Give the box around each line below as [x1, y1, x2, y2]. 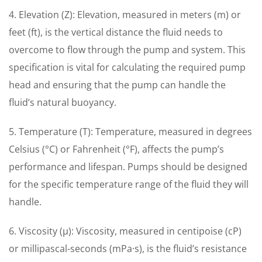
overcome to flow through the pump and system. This [9, 43, 246, 56]
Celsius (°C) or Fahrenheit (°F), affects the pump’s [9, 143, 224, 156]
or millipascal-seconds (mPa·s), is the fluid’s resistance [9, 242, 247, 255]
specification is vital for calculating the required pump [9, 61, 246, 74]
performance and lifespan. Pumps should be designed [9, 160, 247, 173]
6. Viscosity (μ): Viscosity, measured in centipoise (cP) [9, 225, 242, 237]
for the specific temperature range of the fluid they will [9, 178, 249, 191]
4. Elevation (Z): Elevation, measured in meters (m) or [9, 8, 241, 21]
